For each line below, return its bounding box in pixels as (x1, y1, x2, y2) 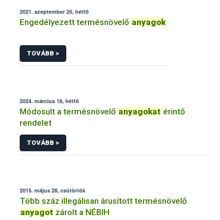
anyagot (20, 207, 53, 217)
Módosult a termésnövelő (20, 107, 118, 117)
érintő (161, 107, 185, 117)
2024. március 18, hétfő (20, 97, 79, 105)
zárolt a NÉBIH (54, 207, 110, 217)
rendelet (20, 118, 52, 128)
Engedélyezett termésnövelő (20, 17, 131, 27)
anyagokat (118, 107, 161, 117)
